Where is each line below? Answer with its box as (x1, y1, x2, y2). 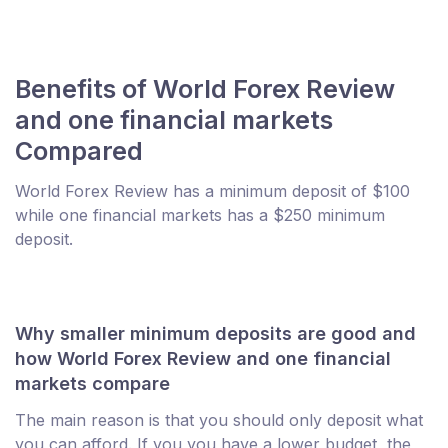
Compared (15, 135, 143, 166)
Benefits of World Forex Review (15, 73, 395, 104)
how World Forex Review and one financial (15, 347, 391, 369)
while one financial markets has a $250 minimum (15, 204, 385, 225)
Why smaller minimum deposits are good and (15, 322, 416, 344)
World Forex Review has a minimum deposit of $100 (15, 180, 410, 201)
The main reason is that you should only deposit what (15, 409, 423, 430)
